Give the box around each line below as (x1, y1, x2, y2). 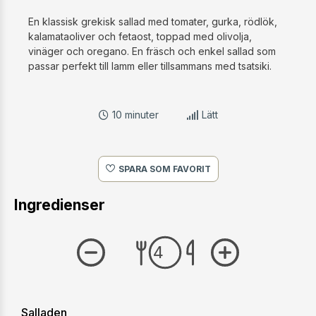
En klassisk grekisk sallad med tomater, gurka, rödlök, (28, 16, 277, 28)
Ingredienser (14, 196, 105, 214)
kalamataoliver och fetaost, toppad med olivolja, (28, 30, 252, 43)
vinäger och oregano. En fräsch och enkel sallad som (28, 45, 276, 58)
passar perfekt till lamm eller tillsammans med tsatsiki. (28, 60, 272, 73)
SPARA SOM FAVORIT (118, 164, 211, 175)
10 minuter (111, 109, 159, 121)
